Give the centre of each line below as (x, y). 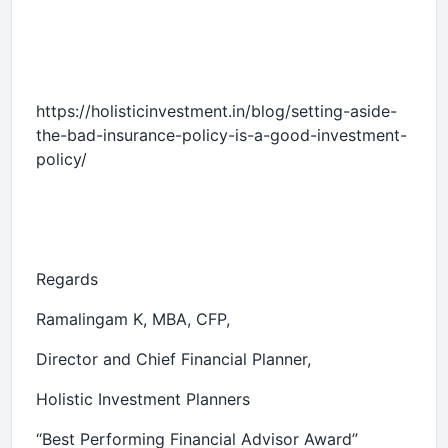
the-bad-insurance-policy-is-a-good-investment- (221, 135)
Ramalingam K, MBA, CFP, (133, 319)
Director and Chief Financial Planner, (173, 359)
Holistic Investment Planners (143, 399)
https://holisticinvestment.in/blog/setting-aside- (216, 111)
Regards (67, 279)
